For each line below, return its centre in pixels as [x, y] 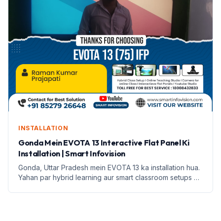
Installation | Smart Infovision [72, 153]
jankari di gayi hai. [47, 187]
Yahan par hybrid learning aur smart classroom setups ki [109, 177]
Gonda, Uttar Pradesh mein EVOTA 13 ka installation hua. [109, 167]
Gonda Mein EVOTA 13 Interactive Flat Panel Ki [104, 142]
